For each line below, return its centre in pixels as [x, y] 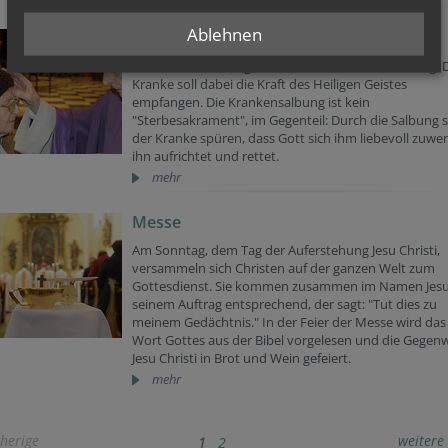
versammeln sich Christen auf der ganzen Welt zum [283, 268]
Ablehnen [224, 34]
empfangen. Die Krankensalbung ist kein [251, 102]
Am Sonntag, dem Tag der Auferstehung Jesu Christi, [286, 250]
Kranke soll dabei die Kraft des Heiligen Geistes [269, 84]
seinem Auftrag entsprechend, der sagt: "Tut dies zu [284, 304]
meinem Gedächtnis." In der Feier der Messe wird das [289, 322]
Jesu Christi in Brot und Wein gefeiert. [241, 358]
